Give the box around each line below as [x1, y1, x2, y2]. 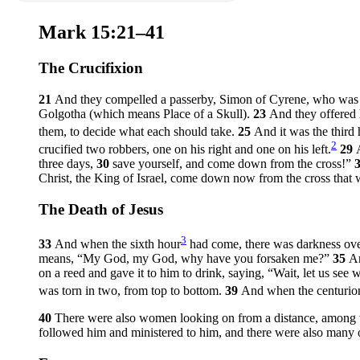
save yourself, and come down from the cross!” [112, 157, 354, 171]
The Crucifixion [39, 59, 143, 76]
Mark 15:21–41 [39, 21, 165, 43]
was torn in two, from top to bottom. [39, 284, 225, 298]
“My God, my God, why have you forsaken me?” [77, 251, 329, 265]
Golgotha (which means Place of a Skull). [39, 106, 253, 121]
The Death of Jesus [39, 200, 163, 218]
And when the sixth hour [55, 236, 181, 251]
